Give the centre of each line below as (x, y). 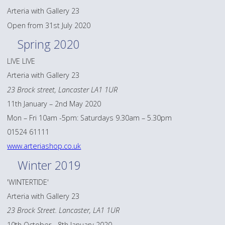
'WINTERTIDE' (28, 182)
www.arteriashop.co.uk (44, 146)
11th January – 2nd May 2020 (54, 103)
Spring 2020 (49, 44)
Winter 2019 (49, 165)
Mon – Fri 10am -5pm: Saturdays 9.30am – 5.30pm (90, 118)
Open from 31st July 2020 (49, 25)
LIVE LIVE (21, 61)
